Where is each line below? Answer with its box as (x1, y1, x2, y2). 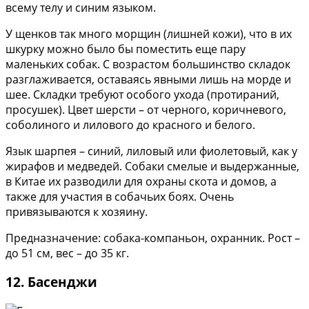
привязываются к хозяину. (6, 203, 148, 219)
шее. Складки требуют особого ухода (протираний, (6, 86, 279, 102)
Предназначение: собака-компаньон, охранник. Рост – (6, 230, 300, 246)
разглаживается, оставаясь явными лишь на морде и (6, 71, 291, 87)
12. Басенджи (6, 273, 97, 291)
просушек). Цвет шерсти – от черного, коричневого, (6, 101, 286, 117)
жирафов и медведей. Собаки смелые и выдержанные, (6, 158, 299, 174)
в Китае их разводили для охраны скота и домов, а (6, 173, 277, 189)
